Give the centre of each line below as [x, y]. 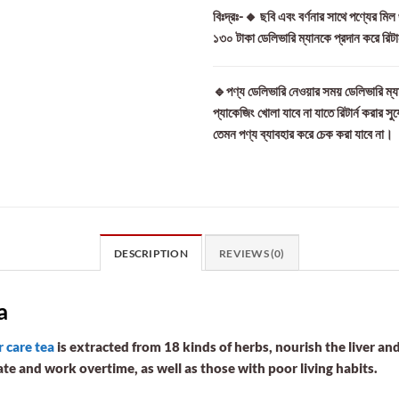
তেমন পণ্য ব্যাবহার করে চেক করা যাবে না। [303, 133]
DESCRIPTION [151, 253]
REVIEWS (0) [252, 253]
